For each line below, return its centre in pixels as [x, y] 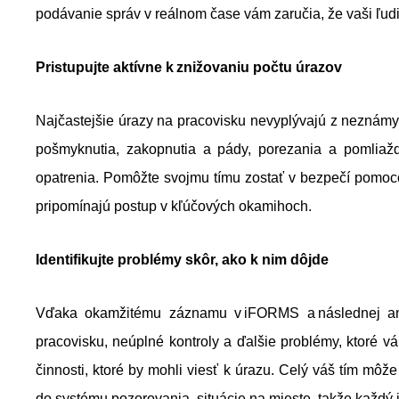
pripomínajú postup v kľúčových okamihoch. [175, 206]
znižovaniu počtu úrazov [258, 67]
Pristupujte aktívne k [105, 67]
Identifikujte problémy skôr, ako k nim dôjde [182, 260]
